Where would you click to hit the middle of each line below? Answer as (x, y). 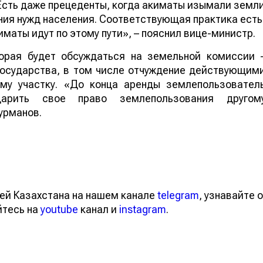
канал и (99, 209)
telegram (178, 195)
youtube (59, 209)
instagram (143, 209)
